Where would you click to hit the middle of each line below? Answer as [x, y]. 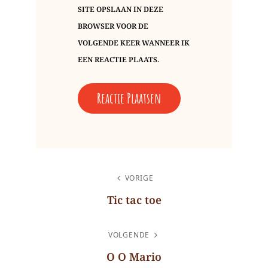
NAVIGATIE [42, 193]
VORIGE [139, 178]
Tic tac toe [134, 200]
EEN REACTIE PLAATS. [118, 60]
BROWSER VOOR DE [113, 26]
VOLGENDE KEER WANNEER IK [134, 43]
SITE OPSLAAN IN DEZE [121, 10]
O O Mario [134, 257]
